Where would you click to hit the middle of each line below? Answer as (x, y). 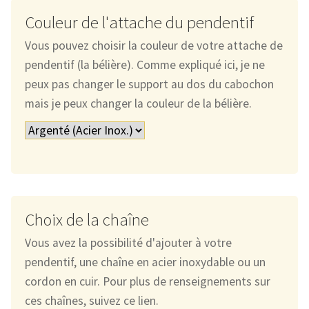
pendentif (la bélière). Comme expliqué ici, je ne (144, 65)
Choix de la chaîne (87, 220)
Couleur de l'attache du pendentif (139, 23)
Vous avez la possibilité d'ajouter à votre (128, 243)
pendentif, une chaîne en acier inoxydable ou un (145, 262)
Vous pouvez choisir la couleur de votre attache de (153, 46)
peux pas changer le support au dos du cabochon (149, 84)
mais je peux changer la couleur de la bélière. (138, 104)
